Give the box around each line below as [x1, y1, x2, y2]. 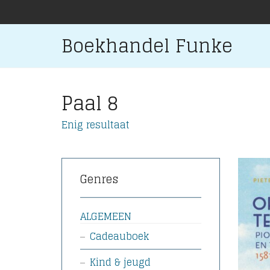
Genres [80, 169, 118, 189]
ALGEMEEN [80, 208, 131, 225]
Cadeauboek [90, 228, 149, 245]
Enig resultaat [61, 116, 130, 133]
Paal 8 [61, 85, 119, 121]
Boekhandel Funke [61, 30, 233, 62]
